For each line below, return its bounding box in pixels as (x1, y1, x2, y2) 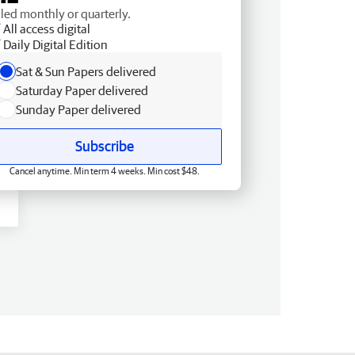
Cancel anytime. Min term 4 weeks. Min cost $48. (10, 165, 200, 176)
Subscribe (75, 137, 134, 155)
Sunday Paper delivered (16, 101, 141, 116)
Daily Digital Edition (3, 36, 108, 52)
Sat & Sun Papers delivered (16, 63, 156, 78)
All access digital (3, 21, 90, 36)
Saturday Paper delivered (16, 82, 148, 97)
